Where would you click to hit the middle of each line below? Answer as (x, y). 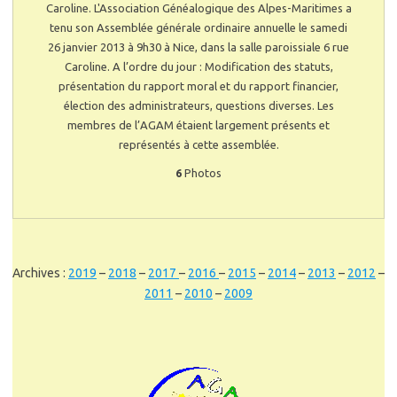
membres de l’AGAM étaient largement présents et (198, 125)
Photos (202, 172)
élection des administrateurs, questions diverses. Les (198, 105)
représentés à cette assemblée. (198, 144)
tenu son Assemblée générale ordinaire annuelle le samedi (198, 27)
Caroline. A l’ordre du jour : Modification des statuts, (198, 66)
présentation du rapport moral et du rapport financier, (198, 86)
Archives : (40, 272)
